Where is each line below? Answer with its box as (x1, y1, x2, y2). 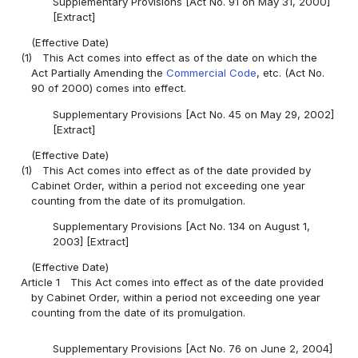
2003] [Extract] (52, 234, 129, 248)
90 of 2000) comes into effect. (31, 82, 187, 95)
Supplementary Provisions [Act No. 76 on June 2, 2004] (52, 342, 332, 356)
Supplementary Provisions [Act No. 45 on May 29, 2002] (52, 107, 334, 121)
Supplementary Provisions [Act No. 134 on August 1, (52, 219, 310, 233)
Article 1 (21, 275, 61, 288)
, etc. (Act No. (257, 66, 325, 80)
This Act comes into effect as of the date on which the (42, 51, 318, 65)
